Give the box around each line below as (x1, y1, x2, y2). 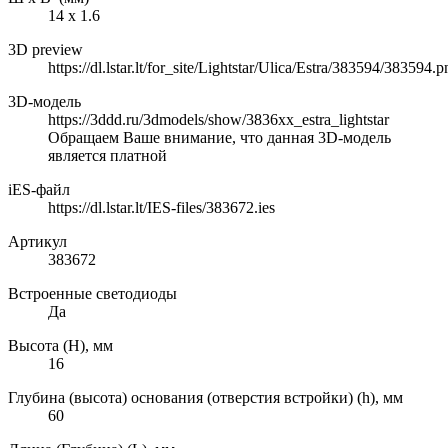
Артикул (8, 232, 67, 250)
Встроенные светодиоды (8, 284, 177, 302)
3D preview (8, 40, 83, 58)
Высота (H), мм (8, 336, 113, 354)
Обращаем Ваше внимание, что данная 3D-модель (48, 128, 391, 146)
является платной (48, 146, 167, 164)
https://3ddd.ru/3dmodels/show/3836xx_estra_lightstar (48, 110, 389, 128)
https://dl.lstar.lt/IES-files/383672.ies (48, 198, 275, 216)
